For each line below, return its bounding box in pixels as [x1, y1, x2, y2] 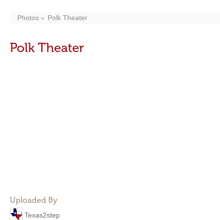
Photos [17, 14, 39, 22]
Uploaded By [10, 195, 57, 205]
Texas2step [25, 211, 60, 219]
